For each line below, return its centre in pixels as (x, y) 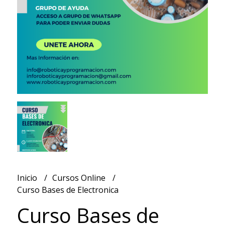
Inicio (28, 178)
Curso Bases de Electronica (68, 190)
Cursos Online (80, 178)
